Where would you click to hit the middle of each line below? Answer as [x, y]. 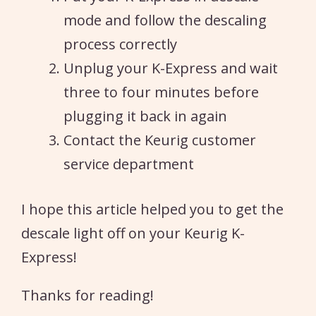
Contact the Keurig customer [160, 140]
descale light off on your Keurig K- [133, 233]
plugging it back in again [145, 116]
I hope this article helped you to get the [152, 209]
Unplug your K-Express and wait [171, 68]
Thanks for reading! [87, 295]
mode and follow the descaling [165, 20]
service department [129, 164]
